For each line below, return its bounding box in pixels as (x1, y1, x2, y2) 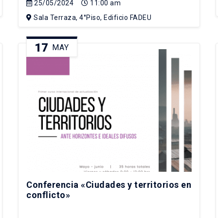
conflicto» (26, 190, 71, 200)
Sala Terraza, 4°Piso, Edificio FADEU (32, 14, 152, 22)
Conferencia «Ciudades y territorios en (26, 180, 192, 190)
